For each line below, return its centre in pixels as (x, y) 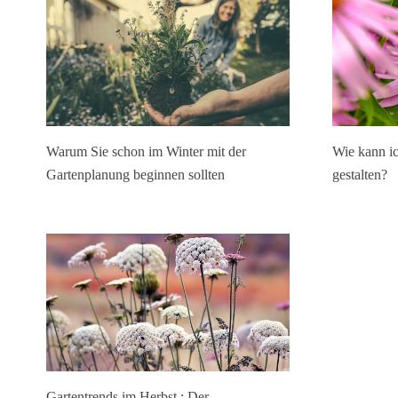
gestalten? (360, 174)
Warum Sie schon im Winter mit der (146, 152)
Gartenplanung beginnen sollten (135, 175)
